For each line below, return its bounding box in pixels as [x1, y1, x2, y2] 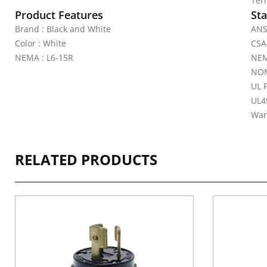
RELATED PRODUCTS [15, 150, 157, 169]
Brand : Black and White [15, 23, 111, 35]
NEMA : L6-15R [15, 52, 73, 63]
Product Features [15, 8, 103, 22]
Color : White [15, 38, 66, 49]
